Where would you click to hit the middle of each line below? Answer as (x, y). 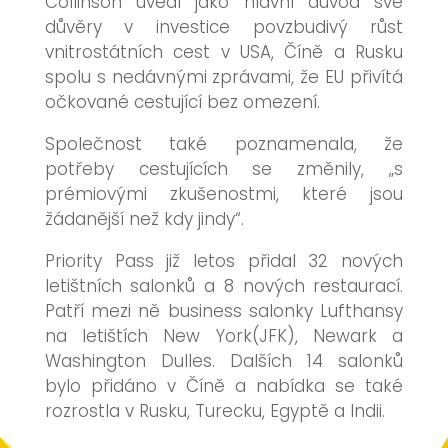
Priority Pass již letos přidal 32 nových (224, 261)
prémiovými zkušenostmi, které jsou (224, 194)
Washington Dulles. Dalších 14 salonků (224, 361)
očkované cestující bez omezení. (182, 102)
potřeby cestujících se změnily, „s (224, 169)
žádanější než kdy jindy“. (144, 219)
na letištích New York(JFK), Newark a (224, 336)
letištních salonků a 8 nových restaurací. (224, 286)
